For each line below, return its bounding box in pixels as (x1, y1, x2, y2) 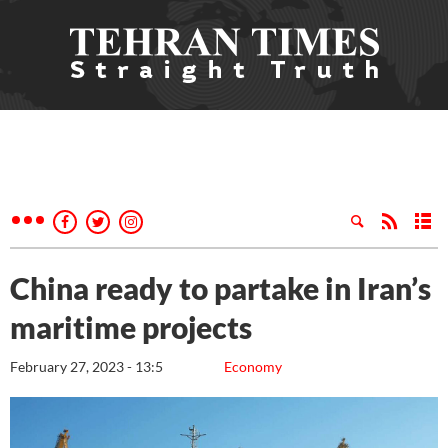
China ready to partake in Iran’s (10, 270, 431, 306)
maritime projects (10, 309, 252, 345)
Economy (224, 358, 282, 375)
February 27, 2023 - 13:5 (10, 358, 163, 375)
